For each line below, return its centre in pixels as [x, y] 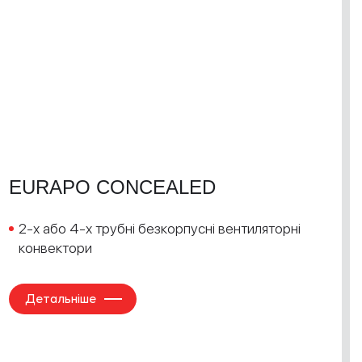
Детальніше [61, 299]
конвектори [55, 248]
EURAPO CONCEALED [112, 187]
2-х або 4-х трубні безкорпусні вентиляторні [160, 228]
